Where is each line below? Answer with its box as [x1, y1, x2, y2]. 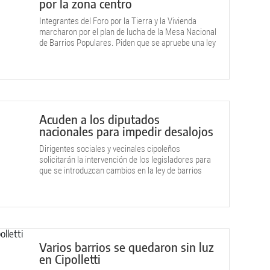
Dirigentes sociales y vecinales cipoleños [39, 143, 180, 154]
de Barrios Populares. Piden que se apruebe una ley [39, 37, 216, 48]
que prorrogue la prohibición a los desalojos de [39, 48, 199, 59]
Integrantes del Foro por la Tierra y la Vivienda [39, 16, 196, 27]
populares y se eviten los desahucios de [39, 176, 175, 187]
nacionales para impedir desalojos [39, 124, 213, 139]
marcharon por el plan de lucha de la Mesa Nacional [39, 27, 216, 37]
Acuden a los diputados [39, 111, 160, 127]
